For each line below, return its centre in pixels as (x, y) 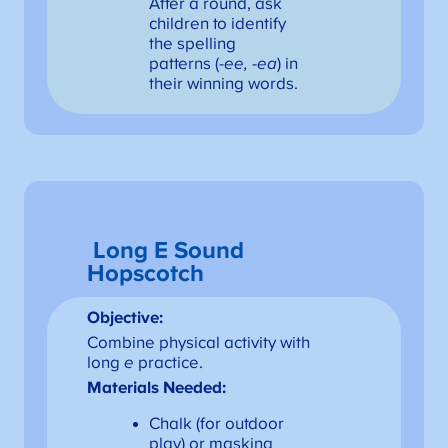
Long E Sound (168, 250)
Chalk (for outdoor (216, 424)
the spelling (192, 44)
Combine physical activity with (199, 343)
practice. (171, 363)
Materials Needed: (157, 388)
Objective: (125, 318)
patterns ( (183, 64)
